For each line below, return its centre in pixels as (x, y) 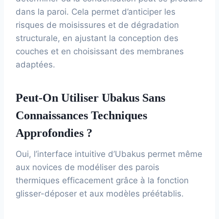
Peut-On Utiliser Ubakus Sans (90, 98)
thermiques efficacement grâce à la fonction (102, 180)
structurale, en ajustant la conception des (97, 38)
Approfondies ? (54, 133)
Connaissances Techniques (81, 115)
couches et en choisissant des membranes (100, 51)
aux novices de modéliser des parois (88, 167)
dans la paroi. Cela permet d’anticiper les (96, 11)
